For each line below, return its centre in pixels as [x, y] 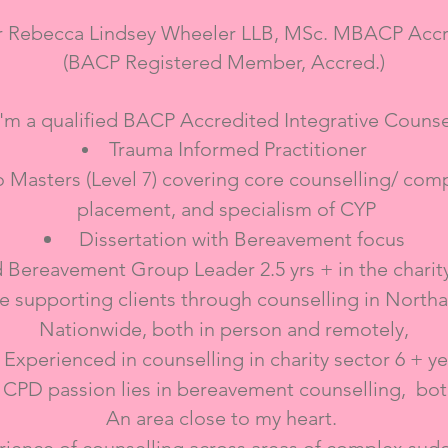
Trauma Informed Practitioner [237, 149]
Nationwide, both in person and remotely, [224, 329]
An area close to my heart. [224, 418]
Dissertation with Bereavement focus [239, 239]
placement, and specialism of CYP [224, 209]
